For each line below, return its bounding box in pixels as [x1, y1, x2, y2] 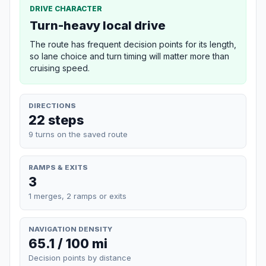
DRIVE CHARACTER [30, 4, 102, 13]
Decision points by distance [28, 253, 131, 263]
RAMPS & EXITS [28, 163, 88, 172]
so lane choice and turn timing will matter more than [30, 50, 229, 61]
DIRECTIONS [28, 101, 76, 110]
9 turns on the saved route [28, 129, 128, 139]
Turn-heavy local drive [30, 18, 166, 33]
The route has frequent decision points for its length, [30, 39, 236, 49]
